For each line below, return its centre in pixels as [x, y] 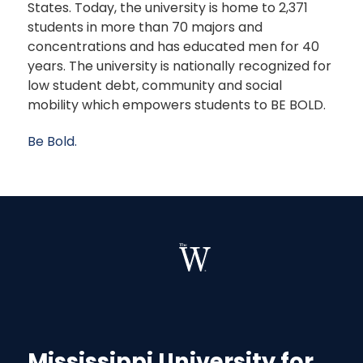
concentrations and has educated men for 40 [173, 47]
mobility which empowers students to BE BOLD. [177, 105]
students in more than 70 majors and [145, 28]
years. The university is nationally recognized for [179, 66]
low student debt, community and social [155, 86]
